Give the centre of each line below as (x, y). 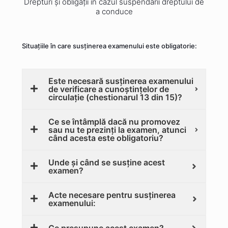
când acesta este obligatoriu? (106, 138)
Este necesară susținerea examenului (121, 81)
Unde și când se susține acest (107, 162)
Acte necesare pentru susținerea (112, 195)
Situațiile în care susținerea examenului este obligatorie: (109, 46)
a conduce (114, 11)
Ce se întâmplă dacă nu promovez (114, 122)
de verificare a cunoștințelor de (109, 89)
